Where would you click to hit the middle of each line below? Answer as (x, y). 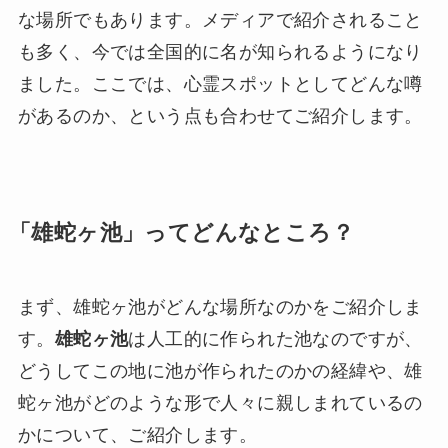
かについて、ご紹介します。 (137, 434)
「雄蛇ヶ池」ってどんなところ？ (181, 232)
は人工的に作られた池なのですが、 (275, 338)
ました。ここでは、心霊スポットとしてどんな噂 (220, 83)
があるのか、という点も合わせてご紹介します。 (220, 115)
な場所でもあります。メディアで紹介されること (220, 19)
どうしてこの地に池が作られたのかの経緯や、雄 (220, 370)
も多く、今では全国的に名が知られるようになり (220, 51)
